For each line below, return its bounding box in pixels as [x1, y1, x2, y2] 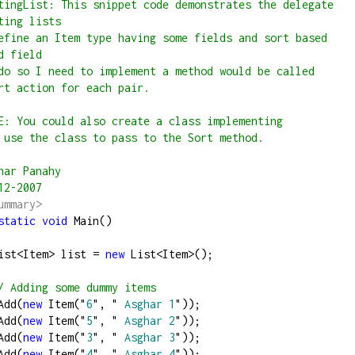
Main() [67, 214, 112, 228]
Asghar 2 [118, 314, 175, 328]
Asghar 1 [118, 297, 175, 311]
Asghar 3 [118, 330, 175, 345]
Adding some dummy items [4, 281, 156, 295]
